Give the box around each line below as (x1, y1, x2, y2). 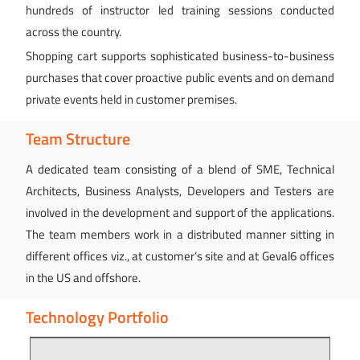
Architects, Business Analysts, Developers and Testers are (26, 182, 334, 201)
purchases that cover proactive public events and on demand (26, 68, 334, 88)
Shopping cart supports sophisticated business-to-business (26, 47, 334, 66)
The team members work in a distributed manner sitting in (26, 225, 334, 244)
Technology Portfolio (26, 305, 170, 330)
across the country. (26, 22, 122, 42)
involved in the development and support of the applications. (26, 203, 334, 223)
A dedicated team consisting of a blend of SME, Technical (26, 160, 334, 179)
